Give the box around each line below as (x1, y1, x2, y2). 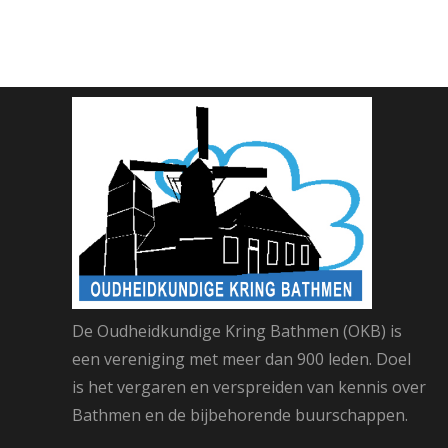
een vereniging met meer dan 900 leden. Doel (72, 347, 411, 370)
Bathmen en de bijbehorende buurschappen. (72, 403, 408, 426)
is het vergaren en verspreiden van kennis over (72, 375, 426, 398)
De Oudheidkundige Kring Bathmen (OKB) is (72, 319, 402, 342)
